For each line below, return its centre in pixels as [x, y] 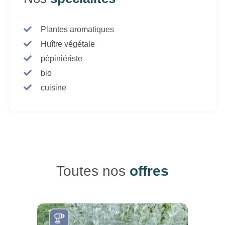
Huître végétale [68, 44]
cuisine [53, 87]
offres [149, 171]
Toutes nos [93, 171]
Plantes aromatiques [77, 29]
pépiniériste [62, 58]
